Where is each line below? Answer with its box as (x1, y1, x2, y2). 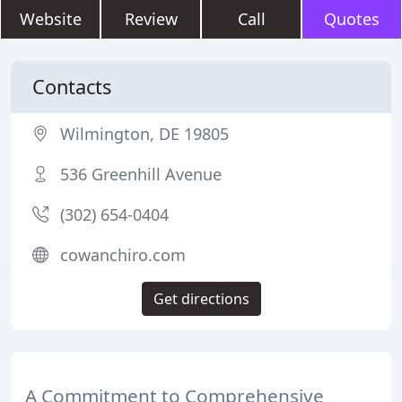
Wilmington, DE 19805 (60, 123, 229, 144)
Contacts (32, 74, 111, 100)
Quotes (324, 8, 380, 30)
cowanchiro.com (60, 244, 186, 266)
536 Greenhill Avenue (60, 163, 222, 185)
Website (19, 8, 82, 30)
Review (124, 8, 178, 30)
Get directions (153, 289, 249, 309)
